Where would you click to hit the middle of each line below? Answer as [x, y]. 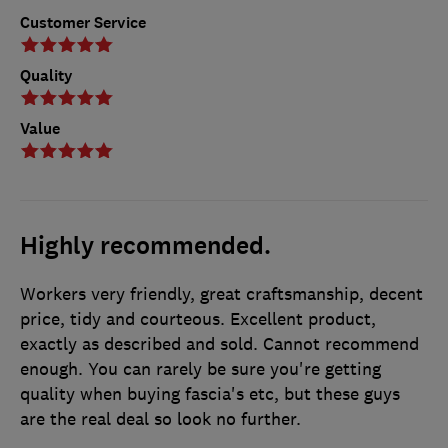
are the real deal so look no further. [160, 418]
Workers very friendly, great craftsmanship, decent [221, 293]
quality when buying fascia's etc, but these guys [210, 393]
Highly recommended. [145, 245]
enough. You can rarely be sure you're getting [200, 368]
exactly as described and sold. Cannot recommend [219, 343]
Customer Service [83, 22]
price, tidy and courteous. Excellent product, [198, 318]
